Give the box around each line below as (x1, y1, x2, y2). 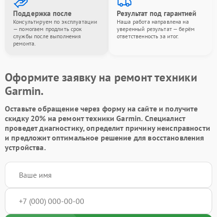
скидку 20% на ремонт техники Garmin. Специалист (5, 113, 186, 123)
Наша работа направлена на (117, 17, 189, 25)
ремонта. (13, 39, 36, 47)
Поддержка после (13, 8, 72, 18)
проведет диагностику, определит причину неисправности (5, 123, 210, 133)
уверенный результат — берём (117, 25, 195, 32)
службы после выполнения (13, 32, 81, 40)
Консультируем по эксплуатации (13, 17, 98, 25)
